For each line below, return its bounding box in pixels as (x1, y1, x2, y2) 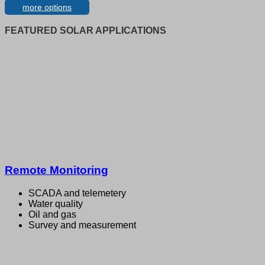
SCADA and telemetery (28, 188, 126, 198)
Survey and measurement (28, 219, 136, 230)
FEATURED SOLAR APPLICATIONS (5, 25, 166, 35)
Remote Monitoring (5, 164, 108, 177)
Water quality (28, 198, 83, 209)
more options (22, 2, 72, 12)
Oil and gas (28, 209, 76, 219)
